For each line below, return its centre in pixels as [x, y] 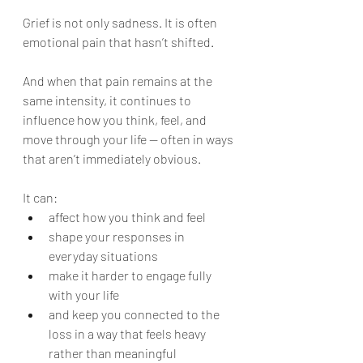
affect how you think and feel [127, 217]
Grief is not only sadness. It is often [121, 22]
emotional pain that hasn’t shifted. [118, 42]
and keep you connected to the [135, 314]
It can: [40, 197]
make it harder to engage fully [131, 275]
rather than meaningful [113, 353]
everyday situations [103, 256]
